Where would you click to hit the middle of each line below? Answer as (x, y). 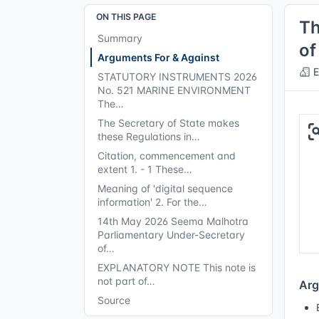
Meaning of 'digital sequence (165, 188)
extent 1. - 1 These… (145, 169)
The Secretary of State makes (168, 123)
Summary (120, 38)
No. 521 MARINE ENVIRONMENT (174, 90)
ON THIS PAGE (126, 17)
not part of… (126, 281)
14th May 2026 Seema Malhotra (173, 221)
